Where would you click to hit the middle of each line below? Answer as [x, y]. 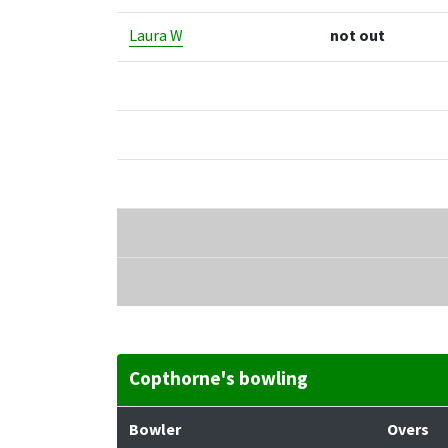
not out [357, 36]
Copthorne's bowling [218, 379]
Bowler [155, 430]
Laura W [156, 36]
